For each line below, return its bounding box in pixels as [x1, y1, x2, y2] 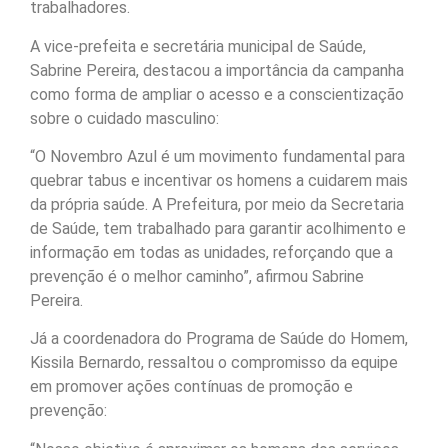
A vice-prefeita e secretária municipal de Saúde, [30, 36, 366, 56]
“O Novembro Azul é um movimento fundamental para [30, 147, 405, 167]
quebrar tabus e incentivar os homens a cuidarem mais [30, 171, 408, 191]
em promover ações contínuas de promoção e [30, 377, 353, 397]
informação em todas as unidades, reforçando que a [30, 243, 393, 263]
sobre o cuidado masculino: [30, 108, 219, 128]
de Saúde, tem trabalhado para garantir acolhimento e [30, 219, 406, 239]
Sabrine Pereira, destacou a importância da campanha [30, 60, 404, 80]
